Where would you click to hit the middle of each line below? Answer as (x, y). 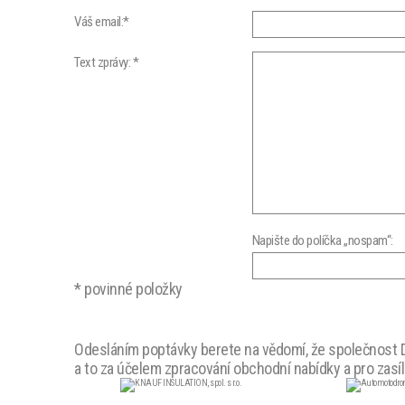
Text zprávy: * (106, 62)
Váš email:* (102, 22)
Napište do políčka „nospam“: (322, 240)
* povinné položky (128, 289)
